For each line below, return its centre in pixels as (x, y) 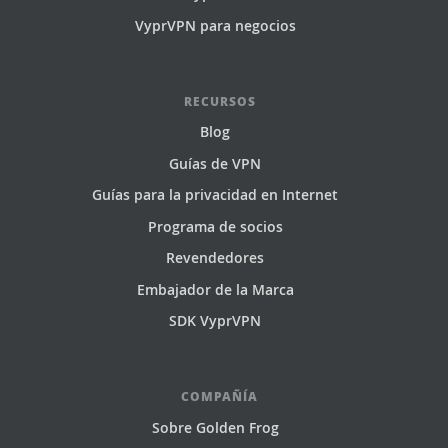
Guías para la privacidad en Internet (215, 195)
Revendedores (215, 258)
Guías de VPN (215, 163)
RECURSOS (219, 101)
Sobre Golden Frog (215, 427)
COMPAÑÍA (220, 397)
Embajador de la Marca (215, 289)
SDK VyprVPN (215, 321)
